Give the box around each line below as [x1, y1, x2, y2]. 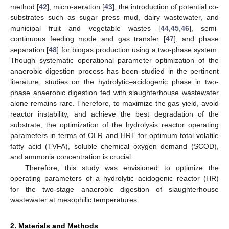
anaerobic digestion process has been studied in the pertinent [10, 67, 219, 76]
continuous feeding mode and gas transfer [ [10, 35, 166, 43]
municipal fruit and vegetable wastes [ [10, 24, 161, 33]
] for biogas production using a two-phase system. [57, 45, 219, 54]
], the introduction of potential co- [112, 3, 219, 11]
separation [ [10, 45, 49, 54]
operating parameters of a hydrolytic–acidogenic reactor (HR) [10, 174, 219, 183]
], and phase [173, 35, 219, 43]
